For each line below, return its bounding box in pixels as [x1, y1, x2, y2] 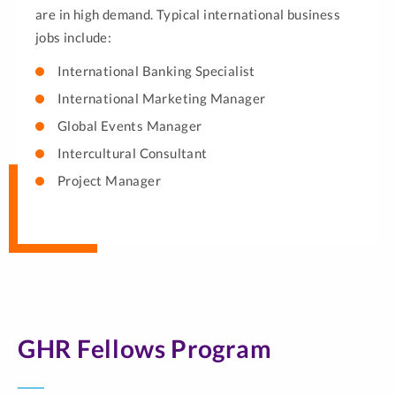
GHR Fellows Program [18, 333, 272, 363]
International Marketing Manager [57, 90, 266, 106]
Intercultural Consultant [57, 145, 208, 161]
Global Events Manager [57, 118, 202, 133]
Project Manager [57, 172, 161, 188]
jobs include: [35, 29, 112, 45]
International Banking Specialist [57, 63, 255, 79]
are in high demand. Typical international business [35, 6, 340, 22]
